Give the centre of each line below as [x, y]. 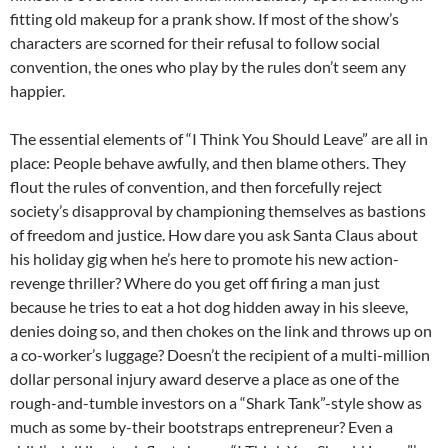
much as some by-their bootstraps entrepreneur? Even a [201, 426]
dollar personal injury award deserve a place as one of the [204, 378]
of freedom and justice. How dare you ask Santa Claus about [214, 234]
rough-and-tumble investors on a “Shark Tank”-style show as [216, 402]
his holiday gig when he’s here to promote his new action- [204, 258]
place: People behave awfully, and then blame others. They [208, 162]
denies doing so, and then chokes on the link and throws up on [221, 330]
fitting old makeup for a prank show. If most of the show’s [204, 18]
